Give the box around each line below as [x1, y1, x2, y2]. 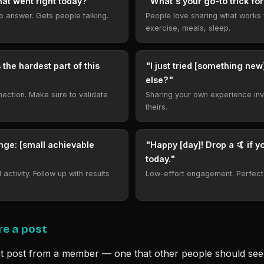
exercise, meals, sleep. [146, 24, 230, 32]
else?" [146, 75, 173, 85]
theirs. [146, 103, 167, 111]
